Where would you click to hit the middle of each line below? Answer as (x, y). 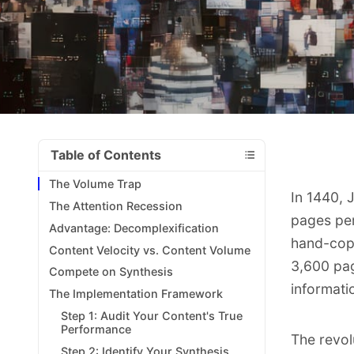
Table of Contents (106, 154)
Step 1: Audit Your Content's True (151, 315)
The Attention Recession (116, 205)
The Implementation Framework (136, 294)
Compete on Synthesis (111, 272)
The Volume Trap (96, 184)
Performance (96, 329)
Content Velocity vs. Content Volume (150, 250)
